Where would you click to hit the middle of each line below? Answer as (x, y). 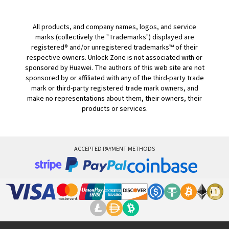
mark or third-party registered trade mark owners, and (114, 89)
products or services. (114, 109)
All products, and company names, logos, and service (114, 27)
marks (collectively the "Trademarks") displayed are (114, 38)
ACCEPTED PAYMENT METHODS (114, 149)
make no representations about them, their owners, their (114, 99)
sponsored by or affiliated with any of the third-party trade (114, 78)
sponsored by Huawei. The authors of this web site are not (114, 68)
